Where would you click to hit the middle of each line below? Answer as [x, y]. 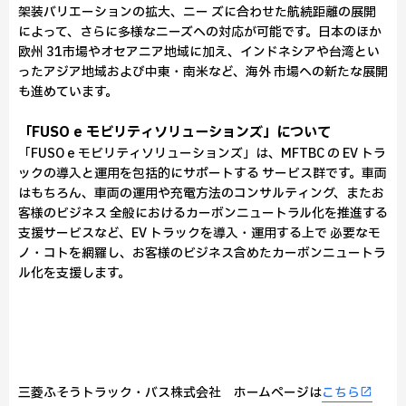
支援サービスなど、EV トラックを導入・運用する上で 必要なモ [199, 233]
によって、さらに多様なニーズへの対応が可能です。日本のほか [200, 32]
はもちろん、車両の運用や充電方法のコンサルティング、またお [201, 193]
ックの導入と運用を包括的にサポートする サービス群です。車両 [203, 174]
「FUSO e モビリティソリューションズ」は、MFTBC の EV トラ [202, 154]
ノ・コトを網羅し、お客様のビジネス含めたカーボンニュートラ [202, 253]
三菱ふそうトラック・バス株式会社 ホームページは [170, 393]
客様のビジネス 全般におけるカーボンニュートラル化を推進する [203, 213]
